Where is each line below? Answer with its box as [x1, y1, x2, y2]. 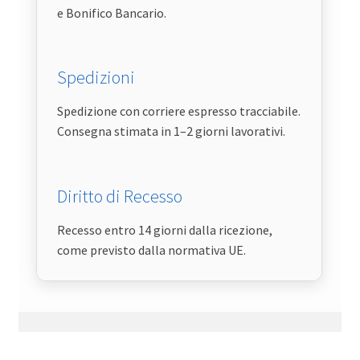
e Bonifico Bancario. [57, 5, 167, 22]
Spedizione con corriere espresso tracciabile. [57, 103, 301, 120]
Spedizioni [57, 66, 136, 89]
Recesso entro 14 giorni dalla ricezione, [57, 221, 273, 238]
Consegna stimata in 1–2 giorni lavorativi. [57, 123, 286, 140]
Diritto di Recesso [57, 184, 183, 207]
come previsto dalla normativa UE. [57, 241, 247, 258]
